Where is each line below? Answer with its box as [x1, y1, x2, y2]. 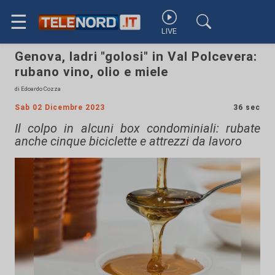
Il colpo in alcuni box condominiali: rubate [15, 121, 260, 136]
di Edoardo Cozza [15, 85, 61, 92]
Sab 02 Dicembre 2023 [15, 103, 106, 112]
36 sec [233, 103, 260, 112]
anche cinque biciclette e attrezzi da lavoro [15, 134, 242, 149]
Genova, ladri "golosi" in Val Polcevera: [15, 49, 258, 64]
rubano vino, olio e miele [15, 64, 169, 79]
